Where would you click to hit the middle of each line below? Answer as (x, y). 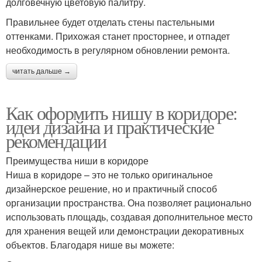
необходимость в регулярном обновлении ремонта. (118, 50)
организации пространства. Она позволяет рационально (129, 202)
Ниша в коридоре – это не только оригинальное (109, 174)
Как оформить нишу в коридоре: (122, 112)
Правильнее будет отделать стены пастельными (110, 22)
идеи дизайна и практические (110, 126)
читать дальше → (42, 71)
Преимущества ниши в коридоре (77, 160)
